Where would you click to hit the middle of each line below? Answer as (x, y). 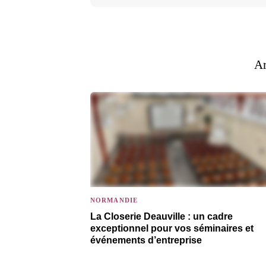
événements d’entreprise (146, 240)
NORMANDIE (114, 200)
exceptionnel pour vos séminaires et (172, 228)
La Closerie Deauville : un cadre (161, 216)
